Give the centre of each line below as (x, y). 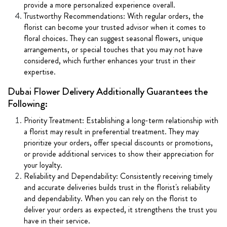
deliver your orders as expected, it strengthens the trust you (120, 209)
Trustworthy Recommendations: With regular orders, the (114, 16)
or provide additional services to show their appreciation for (119, 154)
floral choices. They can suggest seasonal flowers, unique (113, 38)
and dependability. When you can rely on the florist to (110, 198)
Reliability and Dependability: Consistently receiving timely (118, 176)
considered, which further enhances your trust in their (110, 60)
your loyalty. (43, 165)
